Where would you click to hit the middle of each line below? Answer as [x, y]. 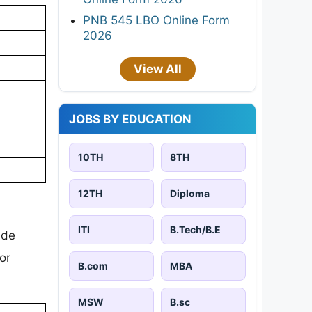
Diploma [190, 193]
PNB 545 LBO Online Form [156, 20]
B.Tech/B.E [195, 229]
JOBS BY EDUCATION [130, 119]
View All [157, 69]
